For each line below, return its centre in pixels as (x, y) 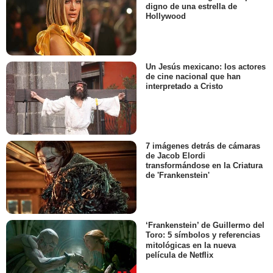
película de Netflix (179, 255)
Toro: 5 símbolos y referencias (203, 235)
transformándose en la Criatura (204, 166)
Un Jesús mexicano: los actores (206, 66)
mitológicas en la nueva (191, 245)
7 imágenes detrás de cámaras (203, 146)
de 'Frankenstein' (178, 175)
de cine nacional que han (193, 76)
